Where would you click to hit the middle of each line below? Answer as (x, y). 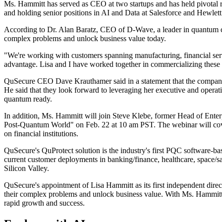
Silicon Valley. (27, 168)
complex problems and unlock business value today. (85, 39)
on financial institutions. (41, 134)
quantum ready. (28, 99)
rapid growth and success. (44, 203)
